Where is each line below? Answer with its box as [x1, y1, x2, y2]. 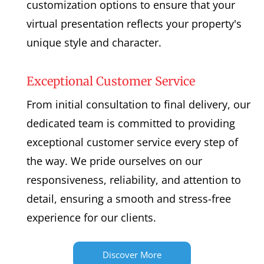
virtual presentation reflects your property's [27, 16, 242, 31]
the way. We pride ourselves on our [27, 153, 203, 168]
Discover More [103, 248, 161, 260]
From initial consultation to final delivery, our [27, 97, 251, 111]
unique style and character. [27, 35, 162, 49]
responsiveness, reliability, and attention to [27, 172, 242, 187]
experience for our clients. [27, 210, 157, 225]
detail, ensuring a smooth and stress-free [27, 191, 232, 206]
